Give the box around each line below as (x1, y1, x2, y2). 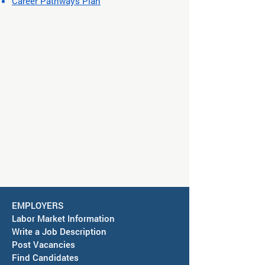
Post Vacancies (12, 238, 75, 250)
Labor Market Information (12, 212, 115, 224)
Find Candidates (12, 251, 79, 263)
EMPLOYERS (12, 199, 63, 211)
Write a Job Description (12, 225, 106, 237)
